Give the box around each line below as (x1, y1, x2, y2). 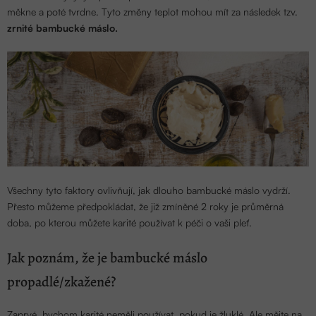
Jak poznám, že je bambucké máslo (7, 248, 207, 268)
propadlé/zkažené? (7, 272, 116, 292)
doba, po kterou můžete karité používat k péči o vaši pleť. (7, 217, 252, 229)
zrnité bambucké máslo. (7, 22, 118, 35)
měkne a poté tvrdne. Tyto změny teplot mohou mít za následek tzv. (7, 6, 298, 18)
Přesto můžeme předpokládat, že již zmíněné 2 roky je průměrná (7, 200, 284, 213)
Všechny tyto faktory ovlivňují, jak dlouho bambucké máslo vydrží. (7, 184, 291, 197)
